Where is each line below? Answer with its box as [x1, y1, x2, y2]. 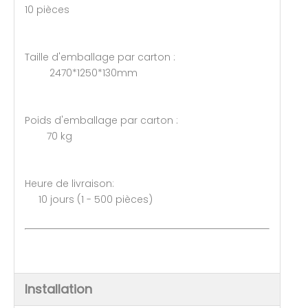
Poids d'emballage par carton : [25, 113, 266, 127]
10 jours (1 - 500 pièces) [25, 192, 158, 206]
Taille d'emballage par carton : [25, 49, 269, 64]
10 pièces [25, 2, 69, 16]
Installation [25, 280, 92, 298]
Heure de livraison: [25, 176, 268, 190]
